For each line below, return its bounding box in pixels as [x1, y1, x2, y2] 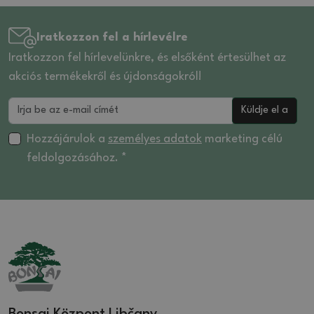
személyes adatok [108, 132, 202, 145]
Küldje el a [241, 104, 288, 116]
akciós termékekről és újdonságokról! [8, 70, 202, 83]
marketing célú [202, 132, 282, 145]
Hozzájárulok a [27, 132, 108, 145]
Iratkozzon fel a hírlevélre [36, 32, 188, 44]
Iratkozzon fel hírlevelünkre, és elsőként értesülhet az [8, 51, 286, 64]
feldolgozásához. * [27, 151, 127, 164]
